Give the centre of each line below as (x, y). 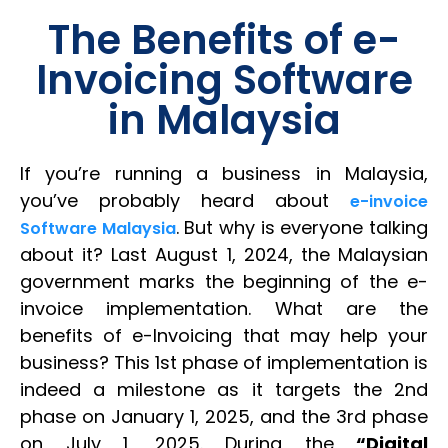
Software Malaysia (98, 228)
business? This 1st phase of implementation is (224, 362)
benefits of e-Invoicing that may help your (224, 335)
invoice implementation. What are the (224, 308)
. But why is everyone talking (302, 227)
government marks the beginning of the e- (224, 281)
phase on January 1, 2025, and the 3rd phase (224, 416)
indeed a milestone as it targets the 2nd (224, 389)
